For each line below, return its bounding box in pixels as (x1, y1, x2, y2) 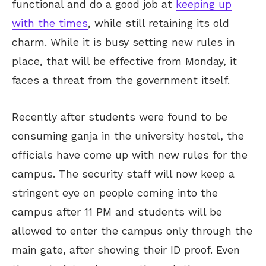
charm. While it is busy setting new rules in (12, 36, 235, 49)
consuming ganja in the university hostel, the (12, 129, 244, 142)
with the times (12, 17, 88, 30)
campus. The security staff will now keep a (12, 167, 235, 180)
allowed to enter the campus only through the (12, 224, 252, 237)
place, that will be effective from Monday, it (12, 55, 237, 68)
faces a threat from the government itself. (12, 74, 230, 87)
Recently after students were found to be (12, 110, 227, 123)
